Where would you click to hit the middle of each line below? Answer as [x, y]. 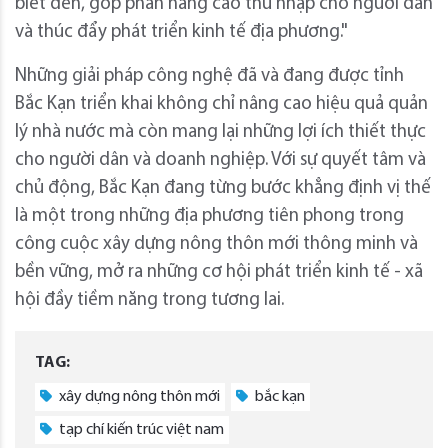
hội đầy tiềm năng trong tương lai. [149, 300]
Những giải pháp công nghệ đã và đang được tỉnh [209, 76]
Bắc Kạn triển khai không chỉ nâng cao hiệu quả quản [221, 104]
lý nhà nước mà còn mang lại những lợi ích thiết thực [220, 132]
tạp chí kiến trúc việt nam [140, 429]
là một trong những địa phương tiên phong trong [209, 216]
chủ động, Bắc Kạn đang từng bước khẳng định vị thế [223, 188]
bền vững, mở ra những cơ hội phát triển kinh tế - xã [219, 272]
